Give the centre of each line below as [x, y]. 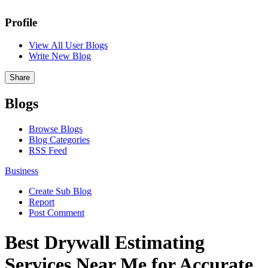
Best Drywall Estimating [105, 242]
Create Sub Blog [60, 191]
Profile [21, 22]
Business [22, 171]
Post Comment [57, 213]
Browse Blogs [56, 129]
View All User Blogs [68, 45]
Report [42, 202]
